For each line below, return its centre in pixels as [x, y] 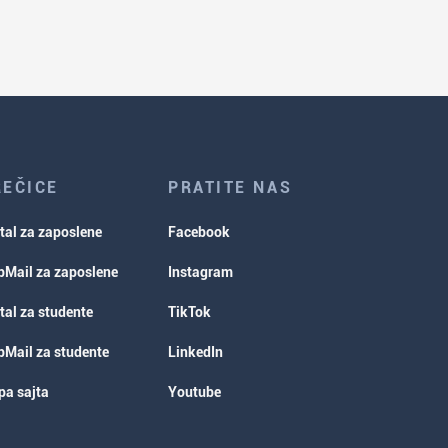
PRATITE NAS [230, 187]
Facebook [199, 232]
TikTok [189, 312]
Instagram [200, 272]
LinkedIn [195, 352]
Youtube [194, 392]
